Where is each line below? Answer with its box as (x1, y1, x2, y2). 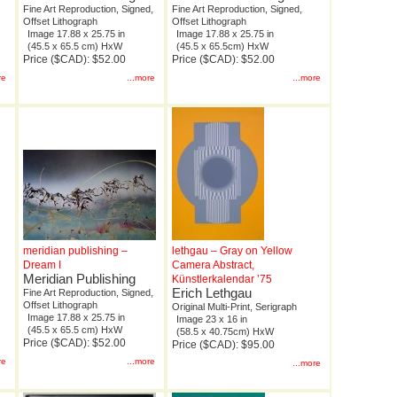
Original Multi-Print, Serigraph (172, 301, 297, 313)
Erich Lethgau (172, 285, 252, 301)
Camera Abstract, (172, 259, 254, 272)
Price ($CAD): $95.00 (172, 339, 275, 352)
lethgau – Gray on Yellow (172, 245, 292, 258)
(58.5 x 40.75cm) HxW (176, 326, 274, 338)
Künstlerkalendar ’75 (172, 273, 272, 286)
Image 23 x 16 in (176, 314, 247, 325)
